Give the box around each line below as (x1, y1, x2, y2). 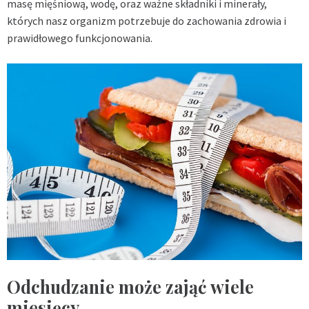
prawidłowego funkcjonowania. (7, 30, 152, 45)
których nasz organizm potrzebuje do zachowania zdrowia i (7, 13, 286, 28)
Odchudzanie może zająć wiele (7, 275, 254, 299)
